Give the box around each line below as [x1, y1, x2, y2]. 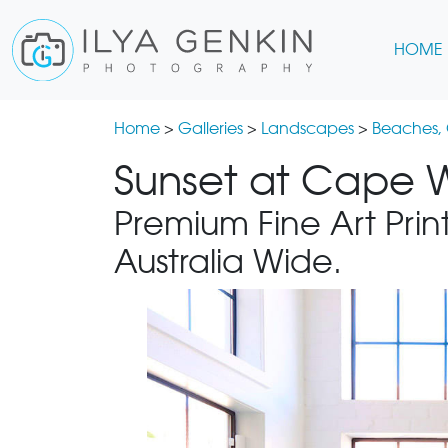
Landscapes [261, 119, 354, 138]
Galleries [178, 119, 243, 138]
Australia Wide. [114, 242, 342, 281]
